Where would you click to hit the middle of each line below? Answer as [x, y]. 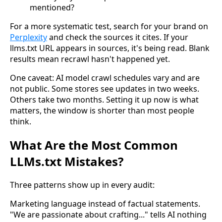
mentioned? [52, 8]
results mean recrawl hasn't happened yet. [90, 59]
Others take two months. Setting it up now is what [104, 100]
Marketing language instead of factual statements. [105, 204]
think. [21, 122]
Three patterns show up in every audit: [82, 185]
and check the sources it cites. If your [118, 37]
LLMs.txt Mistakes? [67, 162]
